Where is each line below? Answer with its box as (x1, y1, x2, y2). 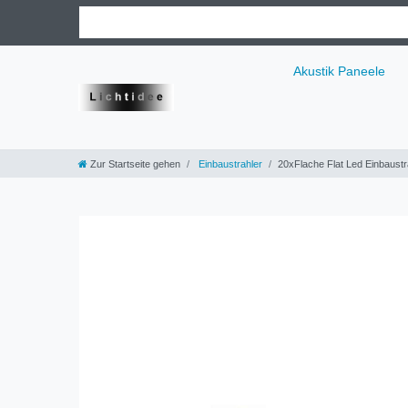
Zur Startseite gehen (90, 158, 180, 170)
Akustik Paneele (293, 63, 385, 78)
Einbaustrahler (196, 158, 262, 170)
